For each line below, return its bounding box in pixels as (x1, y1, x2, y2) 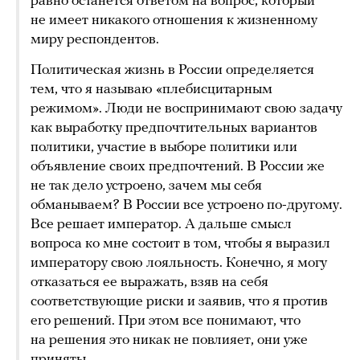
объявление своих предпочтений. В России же (31, 159, 325, 175)
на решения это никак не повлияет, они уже (31, 333, 308, 349)
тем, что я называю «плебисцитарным (31, 82, 272, 98)
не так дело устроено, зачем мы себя (31, 178, 262, 194)
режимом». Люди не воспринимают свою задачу (31, 101, 342, 117)
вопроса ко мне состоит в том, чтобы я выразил (31, 236, 330, 252)
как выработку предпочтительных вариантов (31, 121, 317, 137)
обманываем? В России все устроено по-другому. (31, 198, 342, 214)
